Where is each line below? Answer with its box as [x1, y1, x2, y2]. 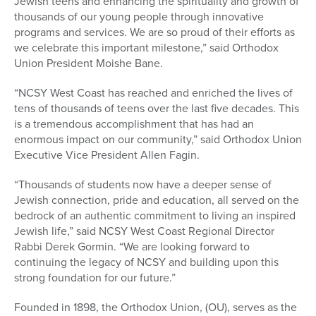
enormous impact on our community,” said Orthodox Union [14, 130, 302, 147]
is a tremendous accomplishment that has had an [14, 115, 254, 132]
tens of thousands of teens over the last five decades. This [14, 99, 299, 116]
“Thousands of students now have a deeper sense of [14, 176, 272, 193]
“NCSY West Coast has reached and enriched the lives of [14, 84, 293, 101]
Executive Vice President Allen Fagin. [14, 146, 200, 163]
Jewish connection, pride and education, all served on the [14, 191, 299, 208]
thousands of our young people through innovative [14, 8, 264, 25]
